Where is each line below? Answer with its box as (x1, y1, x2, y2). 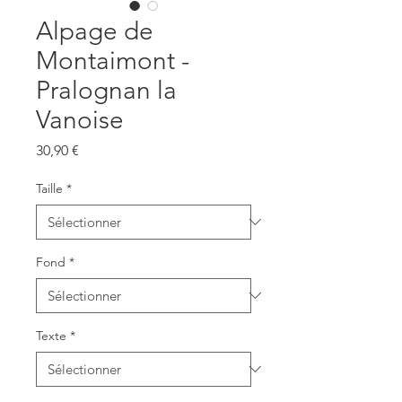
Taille (36, 179, 63, 197)
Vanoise (36, 104, 124, 135)
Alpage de (36, 15, 153, 46)
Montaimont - (36, 45, 189, 75)
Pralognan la (36, 74, 177, 105)
